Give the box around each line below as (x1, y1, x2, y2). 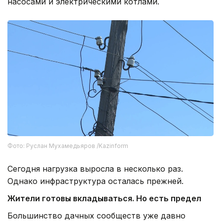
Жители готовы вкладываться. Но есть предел (7, 193, 201, 204)
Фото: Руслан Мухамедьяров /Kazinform (7, 142, 128, 150)
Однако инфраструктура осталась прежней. (7, 176, 184, 186)
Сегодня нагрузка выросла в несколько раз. (7, 164, 183, 174)
